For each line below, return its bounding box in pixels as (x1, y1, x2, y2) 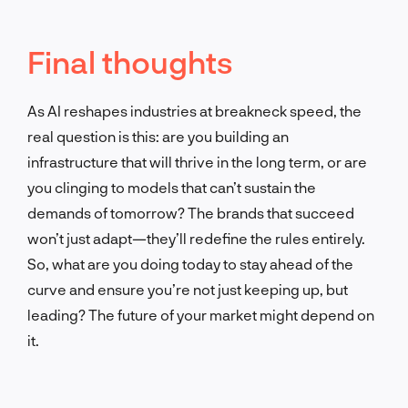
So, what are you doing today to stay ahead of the (27, 254, 353, 272)
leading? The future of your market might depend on (27, 305, 374, 323)
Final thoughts (27, 42, 233, 80)
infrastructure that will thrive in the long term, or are (27, 152, 367, 170)
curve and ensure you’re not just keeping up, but (27, 280, 348, 298)
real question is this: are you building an (27, 127, 289, 145)
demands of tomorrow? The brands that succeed (27, 203, 354, 221)
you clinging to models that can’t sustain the (27, 178, 316, 196)
